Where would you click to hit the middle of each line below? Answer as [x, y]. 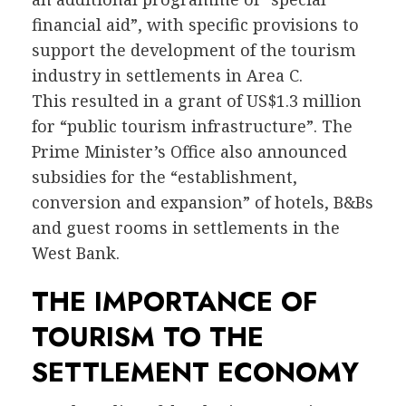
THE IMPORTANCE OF [175, 302]
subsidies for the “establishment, [164, 177]
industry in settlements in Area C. [167, 76]
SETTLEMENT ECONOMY [195, 372]
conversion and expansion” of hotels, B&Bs [203, 203]
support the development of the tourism [194, 50]
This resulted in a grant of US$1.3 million [197, 101]
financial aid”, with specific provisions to [195, 25]
